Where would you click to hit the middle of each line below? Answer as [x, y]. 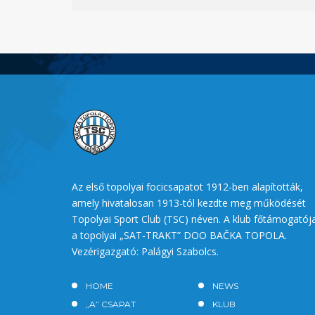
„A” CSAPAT [111, 304]
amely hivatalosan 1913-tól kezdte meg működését [189, 202]
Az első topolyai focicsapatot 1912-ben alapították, [187, 186]
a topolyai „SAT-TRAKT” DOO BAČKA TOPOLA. [179, 235]
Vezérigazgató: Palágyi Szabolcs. [145, 251]
